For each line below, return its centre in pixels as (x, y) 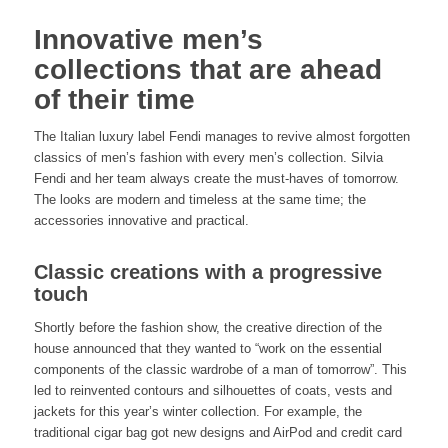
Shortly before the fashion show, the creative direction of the (207, 327)
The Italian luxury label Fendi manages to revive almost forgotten (221, 137)
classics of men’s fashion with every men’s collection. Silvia (208, 158)
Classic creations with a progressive (207, 272)
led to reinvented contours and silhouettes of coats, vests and (212, 390)
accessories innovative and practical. (141, 221)
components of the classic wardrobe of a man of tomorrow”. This (220, 369)
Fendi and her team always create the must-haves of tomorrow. (216, 179)
